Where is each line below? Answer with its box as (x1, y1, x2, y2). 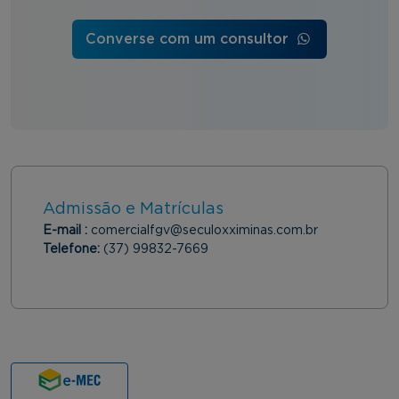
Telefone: (43, 243, 103, 256)
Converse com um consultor (85, 32, 294, 47)
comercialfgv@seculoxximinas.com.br (91, 224, 318, 238)
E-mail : (43, 224, 91, 238)
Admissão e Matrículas (43, 201, 224, 218)
